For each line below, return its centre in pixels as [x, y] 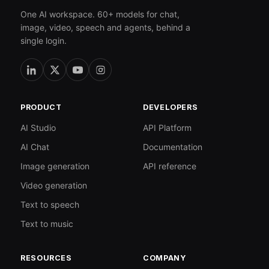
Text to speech [50, 205]
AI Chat [35, 147]
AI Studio [38, 128]
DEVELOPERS [171, 107]
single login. [44, 41]
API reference [170, 166]
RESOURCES [46, 258]
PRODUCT [41, 107]
